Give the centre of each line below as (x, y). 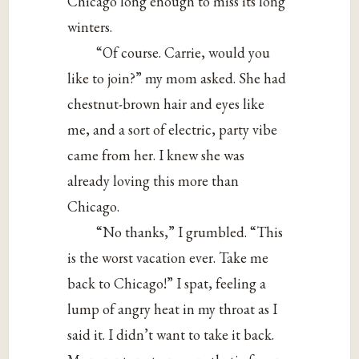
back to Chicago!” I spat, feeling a (167, 284)
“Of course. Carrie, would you (184, 53)
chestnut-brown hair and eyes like (166, 104)
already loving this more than (153, 181)
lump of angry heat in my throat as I (173, 309)
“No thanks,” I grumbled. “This (190, 232)
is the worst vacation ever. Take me (168, 258)
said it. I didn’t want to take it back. (171, 335)
